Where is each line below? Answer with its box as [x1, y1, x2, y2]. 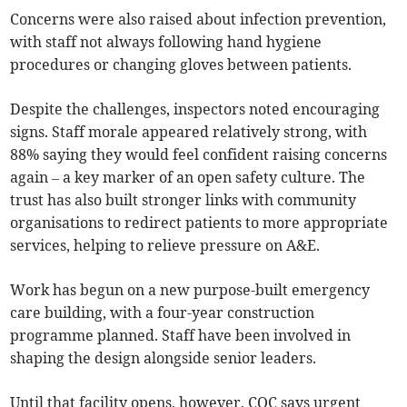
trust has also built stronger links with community [10, 191, 357, 210]
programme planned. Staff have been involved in [10, 326, 352, 345]
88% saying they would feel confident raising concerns [10, 145, 388, 164]
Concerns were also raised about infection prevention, [10, 10, 387, 29]
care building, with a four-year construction [10, 303, 315, 323]
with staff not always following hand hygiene [10, 33, 323, 52]
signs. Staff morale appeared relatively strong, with [10, 123, 368, 142]
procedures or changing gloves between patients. [10, 55, 352, 74]
